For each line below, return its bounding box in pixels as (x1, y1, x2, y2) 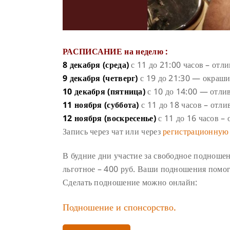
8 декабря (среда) (63, 59, 129, 70)
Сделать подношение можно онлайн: (63, 176, 198, 188)
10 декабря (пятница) (63, 85, 145, 97)
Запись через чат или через (63, 125, 163, 137)
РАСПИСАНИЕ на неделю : (63, 45, 168, 57)
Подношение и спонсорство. (63, 200, 176, 213)
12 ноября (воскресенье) (63, 112, 156, 124)
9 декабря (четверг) (63, 72, 138, 84)
